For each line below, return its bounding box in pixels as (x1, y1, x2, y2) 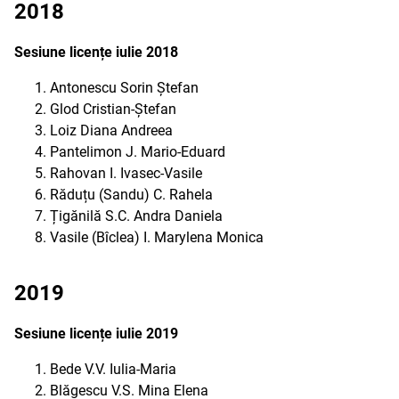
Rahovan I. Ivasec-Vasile (50, 165, 202, 182)
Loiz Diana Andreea (50, 122, 173, 139)
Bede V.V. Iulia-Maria (50, 361, 176, 378)
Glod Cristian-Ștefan (50, 101, 176, 118)
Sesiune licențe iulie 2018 (14, 44, 178, 61)
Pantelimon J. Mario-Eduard (50, 143, 225, 160)
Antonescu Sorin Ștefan (50, 79, 199, 96)
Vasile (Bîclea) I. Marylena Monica (50, 229, 264, 246)
